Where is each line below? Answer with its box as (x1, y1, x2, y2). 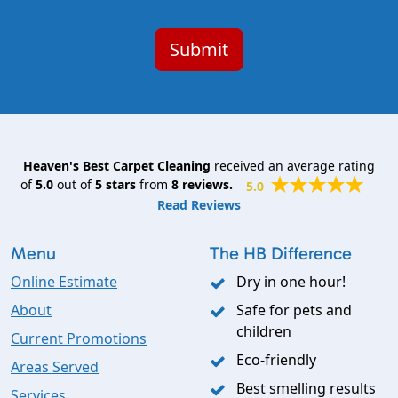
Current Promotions (11, 329, 147, 349)
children (236, 322, 291, 342)
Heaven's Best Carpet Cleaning (23, 157, 211, 175)
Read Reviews (157, 196, 241, 214)
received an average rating (211, 157, 375, 175)
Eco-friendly (236, 350, 316, 370)
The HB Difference (210, 243, 352, 265)
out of (52, 176, 95, 194)
